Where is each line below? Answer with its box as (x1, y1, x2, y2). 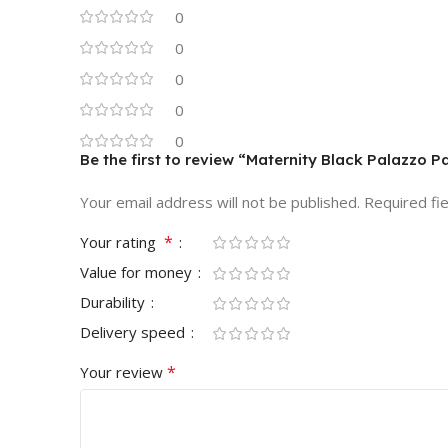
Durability (80, 292, 149, 312)
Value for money (80, 262, 196, 282)
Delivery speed (80, 322, 189, 342)
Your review (80, 362, 167, 382)
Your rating (80, 232, 164, 252)
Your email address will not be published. (80, 192, 360, 212)
